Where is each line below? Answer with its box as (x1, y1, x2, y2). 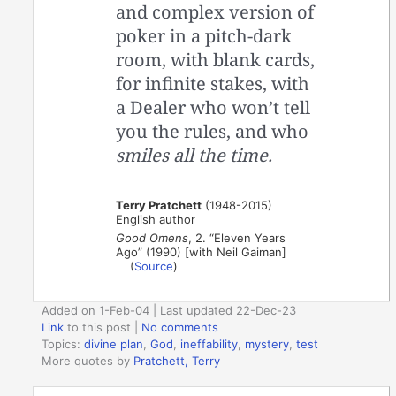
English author (116, 211, 196, 226)
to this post (64, 320, 132, 335)
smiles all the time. (116, 142, 273, 167)
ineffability (180, 337, 239, 352)
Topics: (42, 337, 85, 352)
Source (134, 258, 174, 273)
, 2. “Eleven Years (188, 230, 286, 245)
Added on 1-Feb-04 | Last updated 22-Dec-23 (42, 303, 297, 318)
